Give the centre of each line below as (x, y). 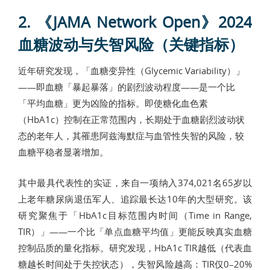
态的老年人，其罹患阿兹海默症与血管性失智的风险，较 (131, 135)
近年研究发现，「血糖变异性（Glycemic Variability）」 (131, 70)
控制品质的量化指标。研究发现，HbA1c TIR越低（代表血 (135, 247)
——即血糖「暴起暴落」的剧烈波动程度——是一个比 (127, 86)
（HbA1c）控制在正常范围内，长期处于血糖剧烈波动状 (131, 119)
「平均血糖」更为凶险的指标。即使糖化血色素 (113, 103)
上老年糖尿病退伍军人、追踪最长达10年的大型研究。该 (135, 199)
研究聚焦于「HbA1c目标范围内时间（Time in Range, (135, 215)
